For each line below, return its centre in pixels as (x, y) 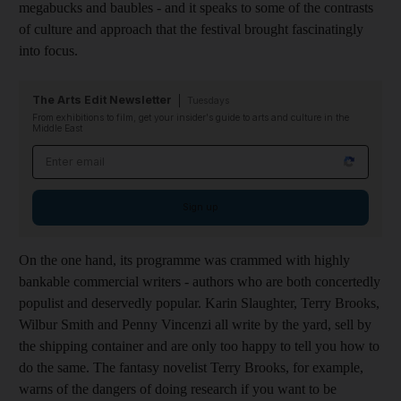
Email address (78, 154)
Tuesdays (209, 100)
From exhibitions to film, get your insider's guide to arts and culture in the (191, 117)
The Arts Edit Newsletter (102, 99)
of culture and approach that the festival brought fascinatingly (191, 29)
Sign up (200, 207)
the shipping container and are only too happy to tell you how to (199, 346)
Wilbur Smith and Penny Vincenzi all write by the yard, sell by (195, 324)
